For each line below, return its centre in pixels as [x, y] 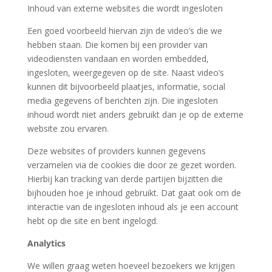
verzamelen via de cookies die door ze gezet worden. [131, 165]
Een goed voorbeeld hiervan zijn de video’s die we [124, 31]
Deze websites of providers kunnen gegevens [116, 151]
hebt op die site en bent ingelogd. [92, 221]
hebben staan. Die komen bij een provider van [117, 45]
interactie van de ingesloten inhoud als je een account [133, 207]
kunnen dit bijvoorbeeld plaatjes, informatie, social [126, 87]
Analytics [46, 243]
